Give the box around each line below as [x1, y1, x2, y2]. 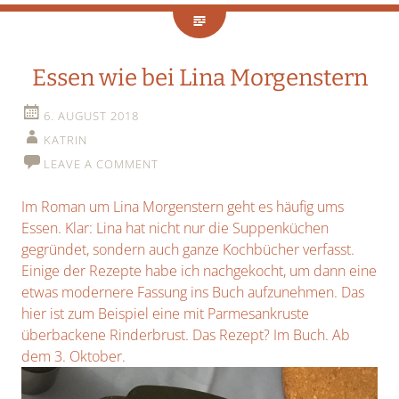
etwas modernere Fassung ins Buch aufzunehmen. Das [21, 282, 364, 303]
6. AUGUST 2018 [44, 108, 139, 125]
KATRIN [44, 132, 87, 149]
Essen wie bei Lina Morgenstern [31, 64, 368, 93]
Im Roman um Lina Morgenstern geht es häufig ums [21, 197, 344, 217]
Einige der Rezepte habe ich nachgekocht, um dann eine [21, 261, 377, 281]
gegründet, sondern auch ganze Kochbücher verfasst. [21, 240, 354, 260]
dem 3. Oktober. [21, 346, 126, 367]
